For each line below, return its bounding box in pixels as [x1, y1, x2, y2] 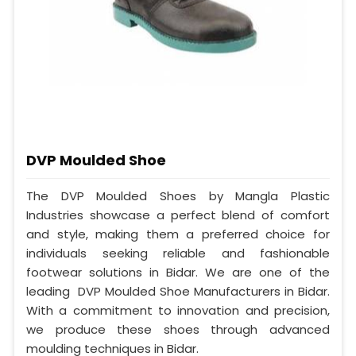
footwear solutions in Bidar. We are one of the [26, 263, 330, 281]
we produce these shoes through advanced [26, 320, 330, 338]
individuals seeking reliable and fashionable [26, 244, 330, 261]
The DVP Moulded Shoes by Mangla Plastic [26, 187, 330, 204]
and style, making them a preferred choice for [26, 225, 330, 242]
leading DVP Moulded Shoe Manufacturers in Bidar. [26, 282, 330, 300]
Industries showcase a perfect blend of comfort [26, 206, 330, 223]
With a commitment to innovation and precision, [26, 301, 330, 319]
